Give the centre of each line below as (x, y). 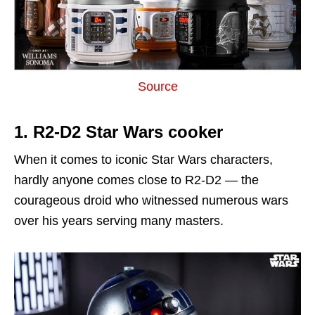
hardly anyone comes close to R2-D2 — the (136, 180)
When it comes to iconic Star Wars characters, (143, 159)
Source (157, 86)
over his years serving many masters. (119, 220)
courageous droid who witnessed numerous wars (151, 200)
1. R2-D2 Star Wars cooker (118, 131)
